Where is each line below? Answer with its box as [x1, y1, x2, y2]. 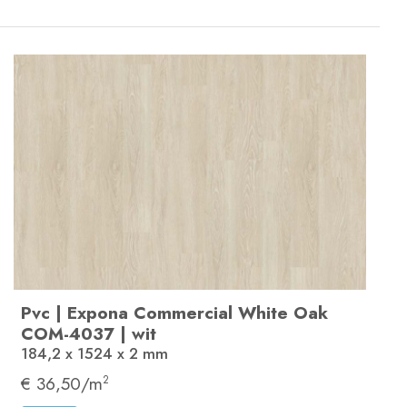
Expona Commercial [67, 300, 233, 326]
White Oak [238, 300, 328, 326]
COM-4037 [21, 321, 114, 347]
